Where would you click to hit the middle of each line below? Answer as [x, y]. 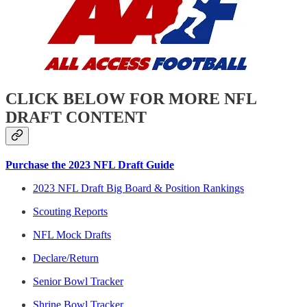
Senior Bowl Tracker [78, 281]
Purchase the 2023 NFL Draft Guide [90, 164]
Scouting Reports [70, 211]
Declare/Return [66, 258]
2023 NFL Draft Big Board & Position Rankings [138, 188]
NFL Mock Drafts [72, 234]
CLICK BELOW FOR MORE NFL [131, 98]
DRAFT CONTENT [76, 117]
